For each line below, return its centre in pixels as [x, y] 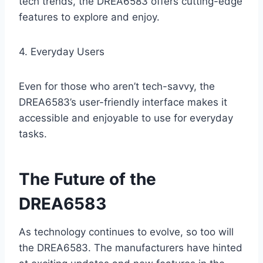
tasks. [33, 134]
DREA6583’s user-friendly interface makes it [123, 102]
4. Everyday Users [62, 52]
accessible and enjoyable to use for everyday [126, 118]
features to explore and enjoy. [89, 17]
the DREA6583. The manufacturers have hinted [131, 248]
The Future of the [87, 179]
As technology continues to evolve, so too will [126, 232]
